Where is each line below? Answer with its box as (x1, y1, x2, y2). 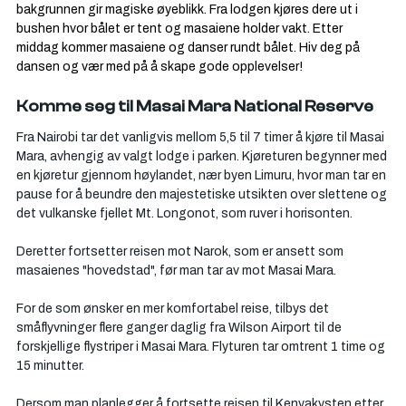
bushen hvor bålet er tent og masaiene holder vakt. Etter (16, 18, 345, 39)
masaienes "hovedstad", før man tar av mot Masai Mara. (16, 260, 339, 281)
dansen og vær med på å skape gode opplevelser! (16, 56, 303, 77)
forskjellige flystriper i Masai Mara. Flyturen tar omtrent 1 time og (16, 336, 388, 357)
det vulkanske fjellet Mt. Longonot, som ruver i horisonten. (16, 203, 353, 224)
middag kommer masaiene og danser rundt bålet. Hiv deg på (16, 37, 362, 58)
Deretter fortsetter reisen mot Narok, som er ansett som (16, 241, 346, 262)
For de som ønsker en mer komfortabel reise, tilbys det (16, 298, 332, 319)
